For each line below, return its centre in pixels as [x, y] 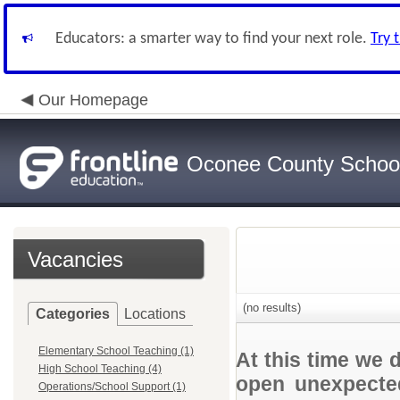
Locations [155, 314]
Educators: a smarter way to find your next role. [213, 39]
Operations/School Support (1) [112, 387]
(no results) [270, 308]
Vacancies [75, 259]
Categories [73, 314]
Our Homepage [93, 100]
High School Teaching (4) [100, 369]
